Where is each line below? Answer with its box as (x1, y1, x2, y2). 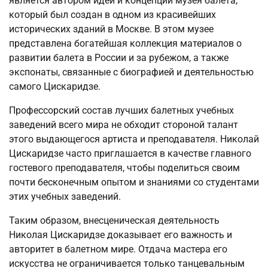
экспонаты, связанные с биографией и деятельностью (9, 66, 254, 78)
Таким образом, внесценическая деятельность (9, 214, 220, 226)
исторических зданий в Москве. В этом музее (9, 23, 214, 35)
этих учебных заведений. (9, 190, 121, 202)
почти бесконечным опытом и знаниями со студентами (9, 176, 259, 188)
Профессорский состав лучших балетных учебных (9, 104, 234, 116)
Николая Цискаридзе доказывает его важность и (9, 229, 232, 240)
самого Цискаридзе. (9, 80, 100, 92)
